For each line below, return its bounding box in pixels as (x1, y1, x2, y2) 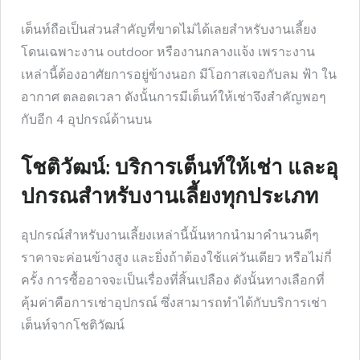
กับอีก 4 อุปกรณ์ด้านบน (21, 110, 155, 127)
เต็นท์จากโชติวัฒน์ (21, 316, 128, 333)
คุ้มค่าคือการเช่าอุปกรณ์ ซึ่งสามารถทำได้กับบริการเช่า (21, 293, 327, 310)
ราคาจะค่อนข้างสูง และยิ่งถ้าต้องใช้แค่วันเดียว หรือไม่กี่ (21, 248, 332, 265)
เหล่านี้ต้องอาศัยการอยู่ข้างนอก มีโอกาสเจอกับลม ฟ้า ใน (21, 65, 337, 82)
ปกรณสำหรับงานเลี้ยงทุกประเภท (21, 183, 318, 208)
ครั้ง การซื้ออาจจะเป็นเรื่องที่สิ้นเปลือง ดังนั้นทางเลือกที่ (21, 271, 325, 288)
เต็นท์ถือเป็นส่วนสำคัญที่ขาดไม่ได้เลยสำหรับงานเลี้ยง (21, 20, 317, 37)
